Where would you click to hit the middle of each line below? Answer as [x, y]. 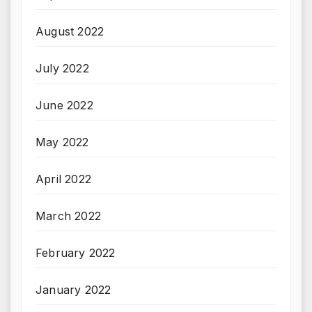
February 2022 [76, 253]
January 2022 [73, 290]
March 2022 [68, 216]
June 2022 [64, 106]
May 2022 [62, 142]
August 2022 [70, 32]
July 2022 [62, 69]
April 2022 [63, 179]
